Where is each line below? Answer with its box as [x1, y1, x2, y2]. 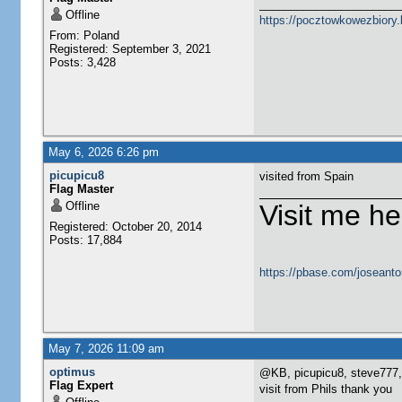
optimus [48, 365, 95, 379]
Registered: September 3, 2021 [48, 42, 211, 56]
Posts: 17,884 [48, 233, 122, 247]
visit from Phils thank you [258, 382, 392, 396]
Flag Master [48, 182, 114, 196]
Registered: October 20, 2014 [48, 220, 202, 233]
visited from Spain [258, 170, 354, 183]
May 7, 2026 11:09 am [48, 342, 164, 355]
